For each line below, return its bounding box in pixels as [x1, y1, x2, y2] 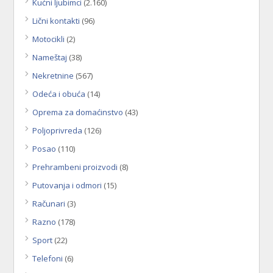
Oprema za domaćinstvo [32, 107, 124, 118]
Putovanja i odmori [32, 180, 102, 191]
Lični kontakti [32, 15, 80, 27]
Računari [32, 198, 66, 210]
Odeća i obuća [32, 88, 86, 100]
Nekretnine [32, 70, 74, 82]
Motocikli [32, 34, 65, 45]
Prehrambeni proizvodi [32, 161, 118, 173]
